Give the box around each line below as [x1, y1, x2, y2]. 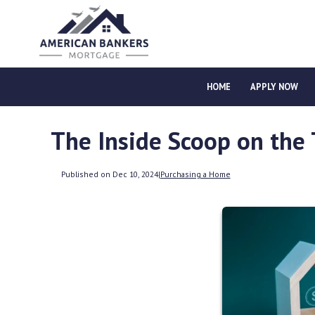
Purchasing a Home [160, 169, 231, 180]
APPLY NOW [250, 80, 298, 92]
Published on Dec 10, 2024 [60, 169, 158, 180]
